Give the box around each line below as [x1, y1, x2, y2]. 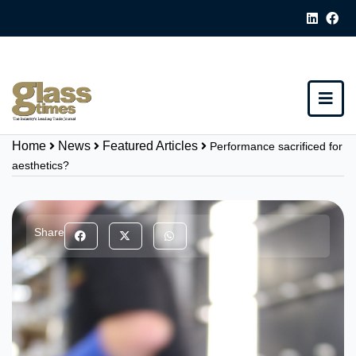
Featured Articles [103, 139, 198, 153]
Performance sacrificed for [210, 140, 342, 153]
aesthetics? [12, 159, 69, 172]
